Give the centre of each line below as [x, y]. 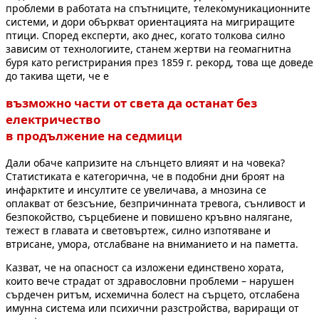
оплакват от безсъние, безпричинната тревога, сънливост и [156, 203]
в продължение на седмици [94, 135]
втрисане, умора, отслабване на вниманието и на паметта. [152, 244]
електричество [53, 119]
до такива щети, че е [57, 75]
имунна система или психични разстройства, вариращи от [152, 308]
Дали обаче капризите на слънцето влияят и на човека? [145, 162]
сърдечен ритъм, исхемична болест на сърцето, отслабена [153, 294]
